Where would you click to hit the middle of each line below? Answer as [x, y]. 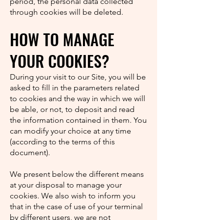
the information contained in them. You [78, 120]
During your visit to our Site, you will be [78, 77]
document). [30, 152]
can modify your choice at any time [70, 131]
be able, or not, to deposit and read [72, 109]
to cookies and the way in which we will [78, 98]
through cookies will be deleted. [67, 12]
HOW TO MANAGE [62, 39]
